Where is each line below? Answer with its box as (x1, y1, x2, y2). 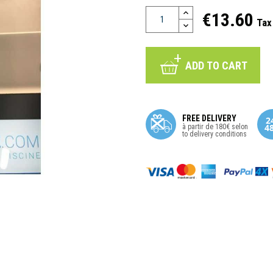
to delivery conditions (182, 130, 247, 138)
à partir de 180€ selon (182, 122, 248, 131)
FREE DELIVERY (182, 113, 236, 123)
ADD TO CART (185, 59, 247, 72)
